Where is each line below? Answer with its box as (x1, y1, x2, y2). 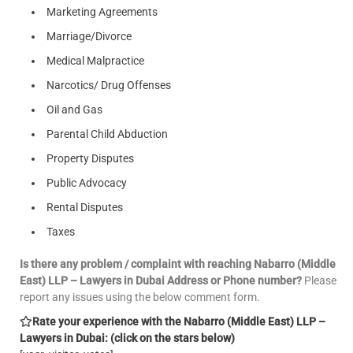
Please (302, 273, 336, 287)
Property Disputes (46, 151, 134, 165)
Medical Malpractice (46, 54, 144, 67)
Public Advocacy (46, 176, 127, 189)
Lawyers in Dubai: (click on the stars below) (20, 331, 235, 344)
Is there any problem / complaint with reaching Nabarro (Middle (20, 257, 336, 270)
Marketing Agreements (46, 5, 158, 18)
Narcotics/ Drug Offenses (46, 78, 171, 91)
